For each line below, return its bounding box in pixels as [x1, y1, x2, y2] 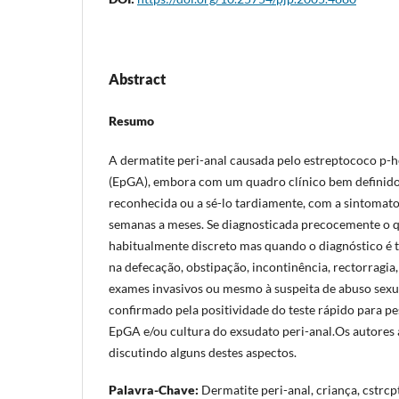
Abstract [109, 69, 166, 87]
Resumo [109, 112, 154, 128]
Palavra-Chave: [109, 381, 199, 397]
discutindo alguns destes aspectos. [109, 344, 297, 360]
